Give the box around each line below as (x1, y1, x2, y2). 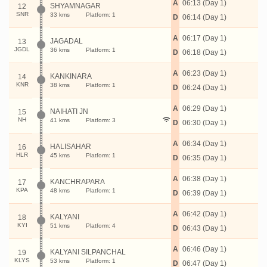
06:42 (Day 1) (182, 210, 226, 218)
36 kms (50, 46, 70, 53)
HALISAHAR (50, 142, 91, 151)
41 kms (50, 117, 70, 123)
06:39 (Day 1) (182, 189, 226, 197)
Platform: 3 (86, 117, 116, 123)
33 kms (50, 11, 70, 18)
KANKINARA (50, 72, 92, 80)
